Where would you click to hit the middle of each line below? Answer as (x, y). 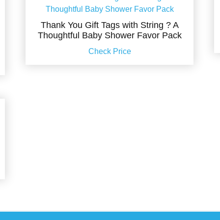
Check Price (110, 52)
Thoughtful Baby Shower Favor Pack (110, 36)
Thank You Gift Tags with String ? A (110, 25)
